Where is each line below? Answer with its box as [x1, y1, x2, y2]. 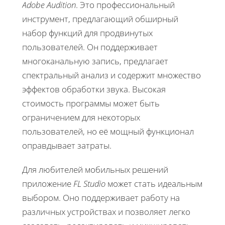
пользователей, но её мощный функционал [22, 125, 194, 137]
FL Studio [73, 177, 105, 189]
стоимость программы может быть [22, 97, 160, 109]
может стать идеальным [105, 177, 202, 189]
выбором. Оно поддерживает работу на [22, 191, 180, 203]
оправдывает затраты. [22, 139, 111, 151]
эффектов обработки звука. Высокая [22, 83, 166, 95]
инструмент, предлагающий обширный [22, 13, 178, 25]
